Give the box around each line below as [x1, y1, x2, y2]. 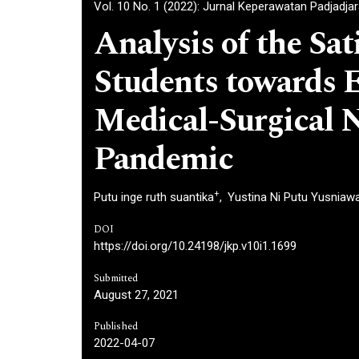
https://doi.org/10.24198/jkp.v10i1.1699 [94, 238, 296, 253]
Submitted [94, 270, 138, 286]
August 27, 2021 [94, 287, 179, 302]
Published [94, 318, 138, 334]
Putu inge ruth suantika [94, 189, 214, 204]
